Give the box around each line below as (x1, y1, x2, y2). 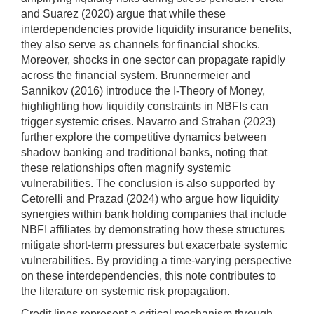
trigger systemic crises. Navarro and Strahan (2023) (21, 116, 275, 128)
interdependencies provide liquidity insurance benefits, (21, 23, 292, 36)
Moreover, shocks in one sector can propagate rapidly (21, 54, 285, 67)
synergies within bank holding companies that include (21, 208, 287, 221)
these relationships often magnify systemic (21, 162, 231, 175)
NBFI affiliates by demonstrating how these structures (21, 224, 285, 236)
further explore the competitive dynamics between (21, 131, 266, 144)
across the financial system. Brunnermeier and (21, 69, 250, 82)
